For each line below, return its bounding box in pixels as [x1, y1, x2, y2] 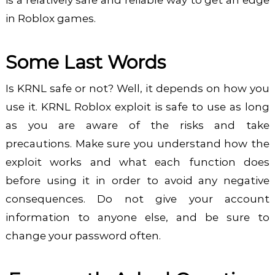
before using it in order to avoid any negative [5, 174, 270, 187]
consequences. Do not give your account [5, 193, 270, 206]
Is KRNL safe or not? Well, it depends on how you [5, 82, 270, 95]
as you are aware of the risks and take [5, 119, 270, 132]
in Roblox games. [5, 12, 96, 25]
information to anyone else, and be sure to [5, 211, 270, 224]
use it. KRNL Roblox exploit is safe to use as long [5, 101, 270, 114]
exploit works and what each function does [5, 156, 270, 169]
